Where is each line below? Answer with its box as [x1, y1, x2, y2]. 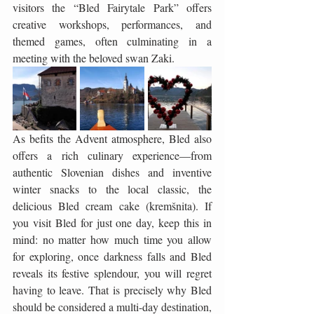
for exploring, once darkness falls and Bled [13, 249, 212, 264]
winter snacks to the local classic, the [13, 182, 212, 196]
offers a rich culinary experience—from [13, 148, 212, 163]
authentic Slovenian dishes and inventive [13, 165, 212, 179]
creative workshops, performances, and [13, 17, 212, 32]
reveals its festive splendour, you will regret [13, 266, 212, 280]
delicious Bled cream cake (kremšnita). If [13, 198, 212, 213]
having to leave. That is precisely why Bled [13, 282, 212, 297]
